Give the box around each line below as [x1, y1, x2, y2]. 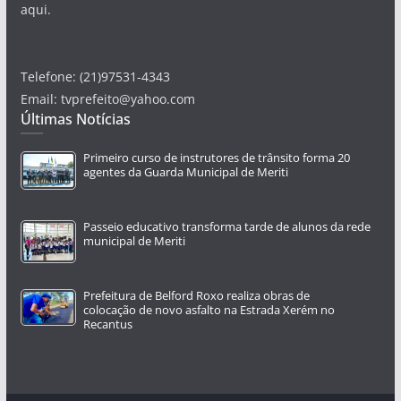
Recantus [82, 316, 132, 332]
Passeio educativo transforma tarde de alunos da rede [82, 218, 371, 235]
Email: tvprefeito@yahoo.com [20, 90, 195, 107]
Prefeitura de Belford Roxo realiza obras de [82, 287, 310, 303]
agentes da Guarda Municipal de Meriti [82, 164, 288, 180]
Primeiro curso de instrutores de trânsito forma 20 [82, 149, 350, 166]
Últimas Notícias [20, 108, 131, 129]
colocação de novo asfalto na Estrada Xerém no [82, 302, 335, 318]
